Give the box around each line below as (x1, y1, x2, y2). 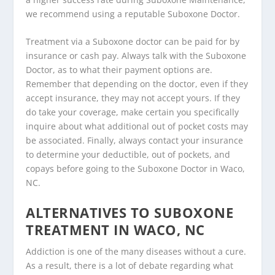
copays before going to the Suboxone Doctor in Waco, (26, 163, 246, 175)
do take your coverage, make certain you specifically (26, 106, 239, 118)
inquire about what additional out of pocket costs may (26, 120, 249, 133)
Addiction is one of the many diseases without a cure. (26, 245, 247, 257)
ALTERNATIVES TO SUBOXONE (26, 203, 234, 222)
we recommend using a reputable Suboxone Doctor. (26, 7, 241, 20)
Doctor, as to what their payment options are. (26, 64, 213, 76)
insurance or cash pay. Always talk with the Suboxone (26, 50, 247, 62)
